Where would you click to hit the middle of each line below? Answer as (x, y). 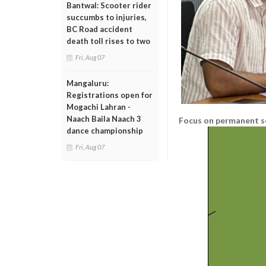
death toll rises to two (108, 41)
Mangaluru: (88, 83)
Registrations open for (110, 95)
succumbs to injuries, (107, 17)
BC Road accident (99, 29)
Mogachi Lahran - (99, 107)
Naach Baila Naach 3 (104, 119)
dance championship (105, 131)
